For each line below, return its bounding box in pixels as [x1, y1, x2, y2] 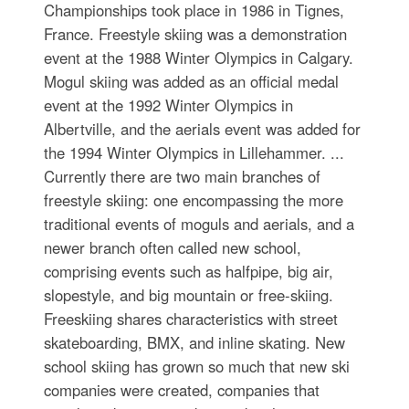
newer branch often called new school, [43, 236, 301, 259]
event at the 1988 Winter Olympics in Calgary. [43, 47, 353, 69]
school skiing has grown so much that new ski [43, 355, 350, 378]
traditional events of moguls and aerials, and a [43, 213, 354, 236]
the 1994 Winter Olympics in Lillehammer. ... [43, 142, 344, 164]
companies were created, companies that [43, 379, 320, 402]
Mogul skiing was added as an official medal [43, 70, 339, 93]
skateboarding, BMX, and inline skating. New [43, 331, 345, 354]
